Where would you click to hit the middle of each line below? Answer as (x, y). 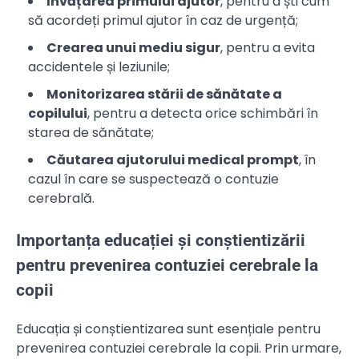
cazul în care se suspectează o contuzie (153, 179)
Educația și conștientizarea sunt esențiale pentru (168, 329)
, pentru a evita (268, 47)
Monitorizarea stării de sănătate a (164, 94)
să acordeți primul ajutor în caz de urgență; (163, 20)
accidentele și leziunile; (99, 67)
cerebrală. (61, 198)
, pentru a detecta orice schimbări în (203, 113)
